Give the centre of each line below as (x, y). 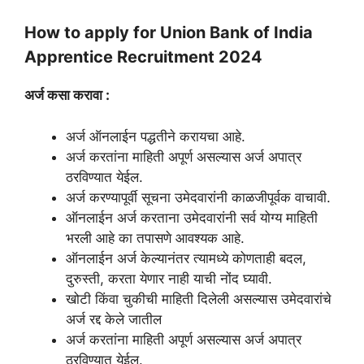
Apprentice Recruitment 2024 (143, 57)
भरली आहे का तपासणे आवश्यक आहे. (155, 238)
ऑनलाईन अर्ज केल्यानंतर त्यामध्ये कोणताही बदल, (186, 258)
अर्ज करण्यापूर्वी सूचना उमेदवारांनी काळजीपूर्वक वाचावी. (198, 197)
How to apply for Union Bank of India (169, 33)
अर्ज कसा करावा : (67, 95)
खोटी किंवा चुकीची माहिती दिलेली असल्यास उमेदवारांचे (199, 299)
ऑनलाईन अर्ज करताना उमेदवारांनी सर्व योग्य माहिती (192, 217)
